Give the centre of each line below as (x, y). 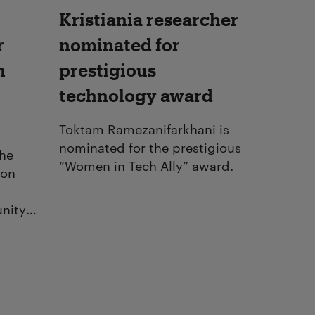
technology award (136, 95)
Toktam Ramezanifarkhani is (144, 128)
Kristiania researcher (149, 19)
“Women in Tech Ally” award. (146, 165)
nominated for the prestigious (150, 146)
